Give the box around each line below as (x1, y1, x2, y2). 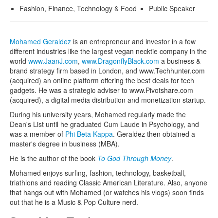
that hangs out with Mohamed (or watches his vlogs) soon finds (10, 187, 204, 197)
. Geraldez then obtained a (113, 128, 195, 139)
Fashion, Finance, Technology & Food (19, 3, 137, 13)
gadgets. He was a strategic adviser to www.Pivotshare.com (10, 85, 193, 95)
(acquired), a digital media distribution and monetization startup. (10, 94, 206, 105)
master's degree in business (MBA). (10, 138, 120, 148)
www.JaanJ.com (28, 55, 78, 66)
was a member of (10, 128, 65, 139)
